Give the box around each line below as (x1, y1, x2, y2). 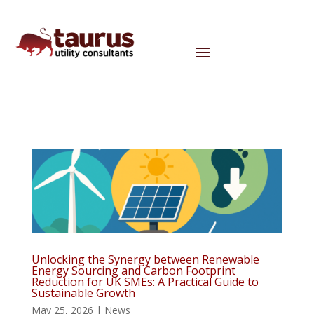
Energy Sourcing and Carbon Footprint (31, 262, 235, 278)
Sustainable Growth (31, 285, 135, 301)
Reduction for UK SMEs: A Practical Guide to (31, 273, 259, 289)
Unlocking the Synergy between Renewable (31, 251, 259, 267)
